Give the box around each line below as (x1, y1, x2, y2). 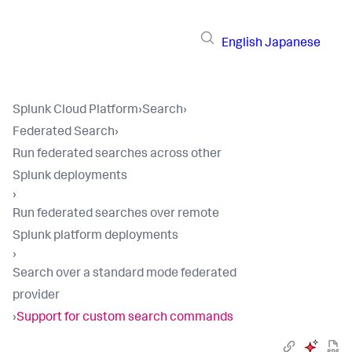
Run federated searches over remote (13, 208, 219, 221)
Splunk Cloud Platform (13, 104, 138, 117)
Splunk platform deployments (13, 230, 178, 243)
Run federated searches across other (13, 148, 222, 161)
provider (13, 290, 60, 302)
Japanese (265, 37, 321, 50)
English (222, 37, 262, 50)
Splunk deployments (13, 170, 127, 183)
